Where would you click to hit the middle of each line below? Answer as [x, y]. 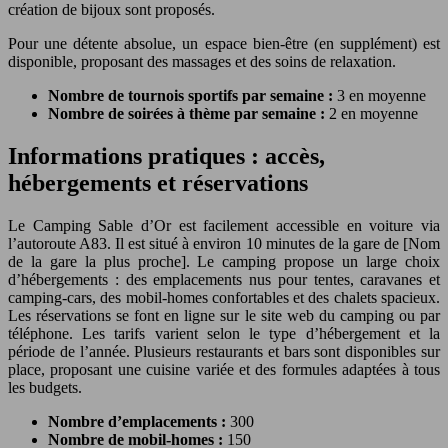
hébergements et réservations [158, 183]
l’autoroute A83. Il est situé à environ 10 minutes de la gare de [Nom [224, 244]
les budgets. [45, 388]
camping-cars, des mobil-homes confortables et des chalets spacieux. [224, 298]
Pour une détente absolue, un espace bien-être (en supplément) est [224, 44]
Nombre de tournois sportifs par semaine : [192, 96]
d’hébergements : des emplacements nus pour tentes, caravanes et [224, 280]
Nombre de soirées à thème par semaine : [188, 114]
